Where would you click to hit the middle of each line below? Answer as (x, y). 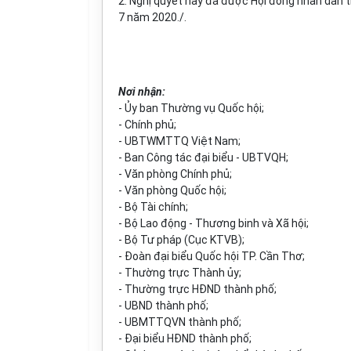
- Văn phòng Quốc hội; (172, 190)
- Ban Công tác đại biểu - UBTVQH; (203, 157)
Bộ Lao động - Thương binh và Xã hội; (217, 223)
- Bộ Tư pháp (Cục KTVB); (181, 240)
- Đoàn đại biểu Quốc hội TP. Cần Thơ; (212, 256)
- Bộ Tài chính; (153, 207)
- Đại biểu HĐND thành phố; (185, 338)
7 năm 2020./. (152, 17)
